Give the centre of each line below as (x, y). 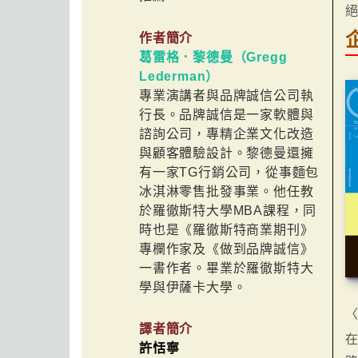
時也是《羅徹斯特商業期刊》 (227, 229)
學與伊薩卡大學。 (193, 287)
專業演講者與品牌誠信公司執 (227, 95)
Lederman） (179, 76)
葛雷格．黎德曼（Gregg (213, 57)
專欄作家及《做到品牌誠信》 (227, 249)
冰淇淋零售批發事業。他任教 (227, 191)
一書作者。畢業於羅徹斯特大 (227, 268)
